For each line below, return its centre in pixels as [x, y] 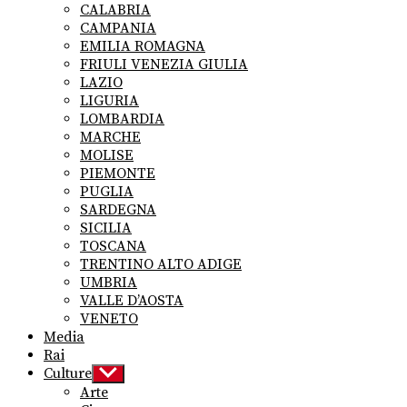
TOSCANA [113, 247]
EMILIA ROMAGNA [143, 47]
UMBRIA [109, 283]
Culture [68, 374]
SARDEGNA [118, 210]
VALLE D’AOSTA [132, 301]
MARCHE [110, 138]
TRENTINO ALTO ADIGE [161, 265]
